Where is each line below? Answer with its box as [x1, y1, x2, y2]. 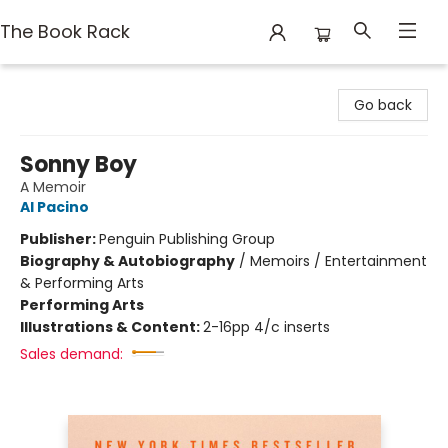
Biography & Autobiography [20, 251, 235, 271]
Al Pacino [20, 197, 89, 217]
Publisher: [20, 229, 99, 249]
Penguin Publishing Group [99, 229, 275, 249]
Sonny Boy [20, 149, 137, 180]
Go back [354, 95, 412, 115]
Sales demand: [20, 344, 123, 364]
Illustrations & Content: [20, 317, 203, 337]
